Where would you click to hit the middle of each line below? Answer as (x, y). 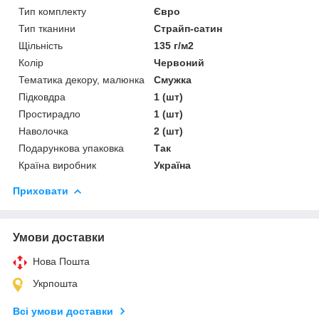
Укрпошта (55, 283)
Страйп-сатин (188, 28)
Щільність (41, 45)
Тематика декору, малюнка (82, 79)
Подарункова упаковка (71, 148)
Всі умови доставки (63, 311)
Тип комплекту (52, 11)
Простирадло (49, 114)
